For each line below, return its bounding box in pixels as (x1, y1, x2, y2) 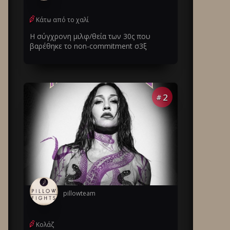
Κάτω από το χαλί (36, 15, 89, 24)
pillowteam (63, 188, 95, 198)
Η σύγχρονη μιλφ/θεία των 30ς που (30, 31, 150, 41)
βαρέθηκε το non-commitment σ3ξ (30, 41, 147, 51)
